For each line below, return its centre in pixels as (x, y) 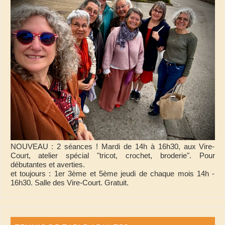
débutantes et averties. (47, 165)
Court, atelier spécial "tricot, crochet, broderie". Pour (113, 156)
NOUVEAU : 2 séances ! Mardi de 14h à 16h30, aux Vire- (113, 147)
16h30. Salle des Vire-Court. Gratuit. (69, 183)
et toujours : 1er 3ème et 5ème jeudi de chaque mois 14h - (113, 174)
